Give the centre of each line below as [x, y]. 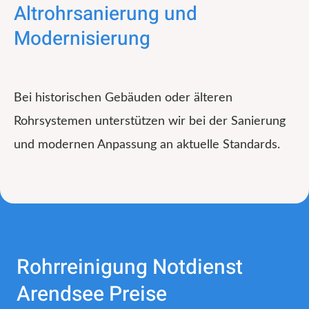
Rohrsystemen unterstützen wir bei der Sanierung [150, 121]
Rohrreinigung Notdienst [130, 267]
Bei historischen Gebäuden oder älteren [123, 98]
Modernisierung [82, 39]
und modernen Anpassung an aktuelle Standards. [147, 144]
